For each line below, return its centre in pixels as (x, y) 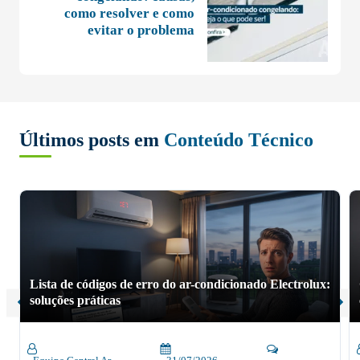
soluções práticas (75, 300)
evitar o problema (141, 30)
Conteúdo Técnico (239, 139)
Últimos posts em (92, 139)
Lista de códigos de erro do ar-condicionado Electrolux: (180, 284)
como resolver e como (129, 13)
